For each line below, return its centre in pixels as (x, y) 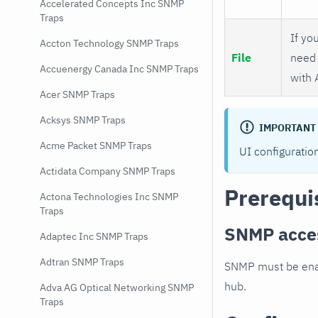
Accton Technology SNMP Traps (109, 43)
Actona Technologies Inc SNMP (109, 197)
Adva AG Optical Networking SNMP (117, 287)
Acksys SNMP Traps (83, 120)
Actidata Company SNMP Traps (108, 171)
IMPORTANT (287, 127)
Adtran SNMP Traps (82, 262)
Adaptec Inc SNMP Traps (94, 236)
